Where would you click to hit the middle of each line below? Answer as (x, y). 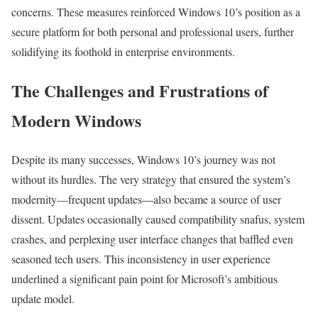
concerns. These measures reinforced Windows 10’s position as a (156, 12)
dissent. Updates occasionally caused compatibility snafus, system (158, 219)
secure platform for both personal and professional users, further (153, 32)
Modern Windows (76, 121)
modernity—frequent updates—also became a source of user (146, 199)
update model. (43, 298)
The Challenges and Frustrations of (140, 91)
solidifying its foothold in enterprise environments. (123, 52)
